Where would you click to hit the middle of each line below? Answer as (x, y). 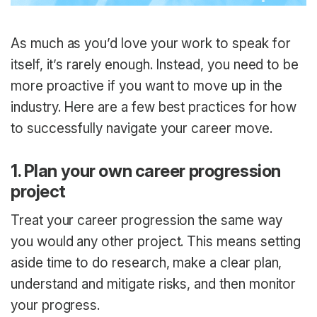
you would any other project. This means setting (156, 242)
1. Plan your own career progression (146, 171)
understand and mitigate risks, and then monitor (154, 284)
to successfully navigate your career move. (142, 129)
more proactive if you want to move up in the (146, 86)
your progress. (56, 306)
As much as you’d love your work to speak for (151, 44)
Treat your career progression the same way (146, 221)
